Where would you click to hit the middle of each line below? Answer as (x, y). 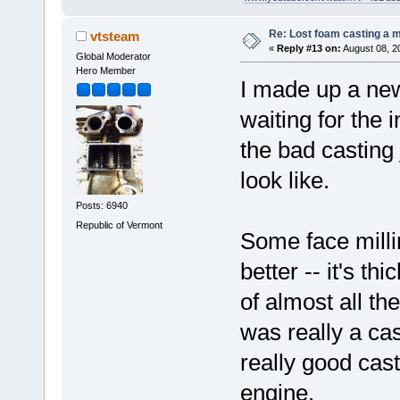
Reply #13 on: (308, 48)
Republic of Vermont (119, 225)
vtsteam (115, 36)
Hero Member (105, 70)
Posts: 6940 (101, 206)
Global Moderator (113, 56)
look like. (284, 180)
